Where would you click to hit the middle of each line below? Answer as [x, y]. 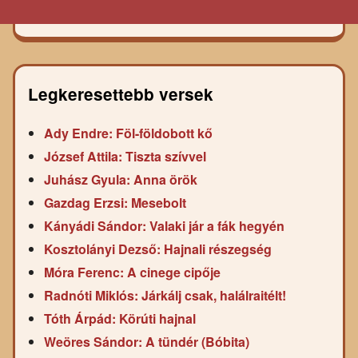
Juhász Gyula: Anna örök [121, 179]
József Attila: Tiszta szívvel [125, 156]
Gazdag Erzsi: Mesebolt [115, 202]
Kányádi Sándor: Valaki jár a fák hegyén [164, 225]
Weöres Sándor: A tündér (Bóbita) [147, 341]
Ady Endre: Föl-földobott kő [128, 133]
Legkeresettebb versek [121, 93]
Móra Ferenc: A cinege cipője [132, 272]
